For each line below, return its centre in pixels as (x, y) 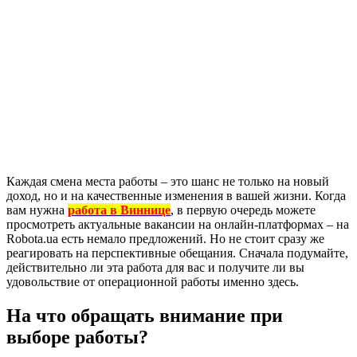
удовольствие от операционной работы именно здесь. (153, 281)
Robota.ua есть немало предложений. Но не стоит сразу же (165, 238)
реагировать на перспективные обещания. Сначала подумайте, (177, 253)
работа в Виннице (119, 210)
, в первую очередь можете (243, 210)
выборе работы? (77, 337)
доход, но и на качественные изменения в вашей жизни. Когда (176, 195)
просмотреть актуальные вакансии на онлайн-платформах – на (178, 224)
